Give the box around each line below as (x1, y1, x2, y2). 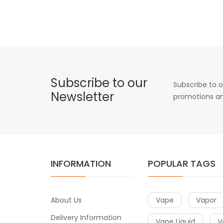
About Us (51, 195, 82, 206)
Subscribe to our (51, 75, 147, 92)
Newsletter (51, 89, 114, 106)
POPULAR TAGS (148, 157, 216, 170)
